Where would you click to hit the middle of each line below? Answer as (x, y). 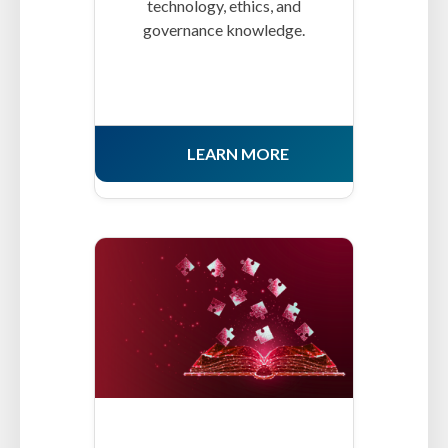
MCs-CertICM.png (172, 284)
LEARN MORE (238, 154)
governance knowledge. (224, 30)
